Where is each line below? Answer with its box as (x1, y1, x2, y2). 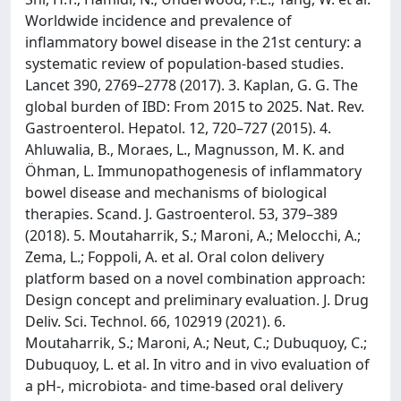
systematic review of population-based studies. (25, 54, 344, 73)
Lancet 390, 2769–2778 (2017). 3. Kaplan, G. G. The (25, 75, 358, 95)
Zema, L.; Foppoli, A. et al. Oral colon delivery (25, 247, 324, 267)
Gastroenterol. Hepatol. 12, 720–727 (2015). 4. (25, 118, 331, 138)
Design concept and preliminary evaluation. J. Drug (25, 290, 369, 310)
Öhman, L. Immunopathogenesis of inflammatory (25, 161, 362, 181)
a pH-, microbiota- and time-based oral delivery (25, 376, 343, 396)
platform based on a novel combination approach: (25, 269, 365, 288)
